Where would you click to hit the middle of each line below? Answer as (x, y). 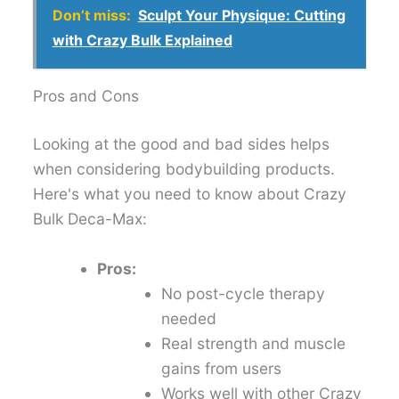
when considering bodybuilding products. (184, 168)
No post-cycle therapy (244, 293)
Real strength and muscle (254, 343)
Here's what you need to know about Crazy (190, 193)
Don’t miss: (91, 16)
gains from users (222, 368)
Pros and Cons (86, 95)
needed (189, 318)
